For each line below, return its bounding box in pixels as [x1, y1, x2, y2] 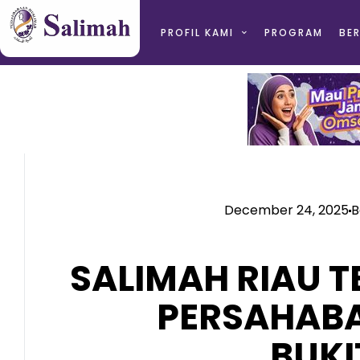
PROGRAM [264, 26, 323, 39]
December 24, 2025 [224, 201, 349, 219]
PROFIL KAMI [160, 26, 234, 39]
